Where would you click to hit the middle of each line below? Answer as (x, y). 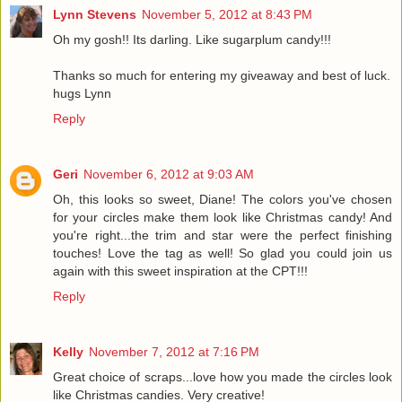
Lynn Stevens (95, 14)
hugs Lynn (82, 93)
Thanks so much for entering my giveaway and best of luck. (222, 75)
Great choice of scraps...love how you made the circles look (223, 376)
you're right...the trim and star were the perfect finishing (223, 235)
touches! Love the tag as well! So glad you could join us (223, 253)
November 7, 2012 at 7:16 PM (174, 351)
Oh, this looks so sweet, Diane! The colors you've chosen (223, 199)
